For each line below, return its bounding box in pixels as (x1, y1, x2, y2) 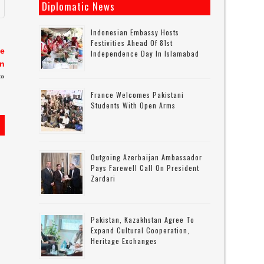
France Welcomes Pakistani (91, 90, 184, 100)
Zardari (91, 173, 116, 183)
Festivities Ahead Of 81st (91, 38, 173, 48)
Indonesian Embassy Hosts (91, 27, 180, 37)
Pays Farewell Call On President (91, 163, 200, 173)
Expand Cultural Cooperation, (91, 225, 190, 235)
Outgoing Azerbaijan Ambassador (91, 152, 203, 162)
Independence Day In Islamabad (91, 48, 200, 58)
